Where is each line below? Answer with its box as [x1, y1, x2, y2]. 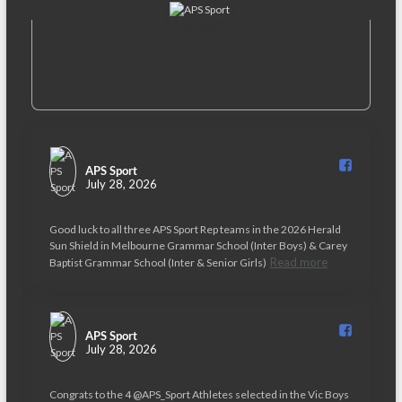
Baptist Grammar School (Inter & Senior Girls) [48, 256, 267, 269]
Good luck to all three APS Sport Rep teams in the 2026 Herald [48, 223, 341, 236]
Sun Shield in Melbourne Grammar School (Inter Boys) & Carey [48, 239, 347, 252]
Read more [269, 255, 328, 269]
